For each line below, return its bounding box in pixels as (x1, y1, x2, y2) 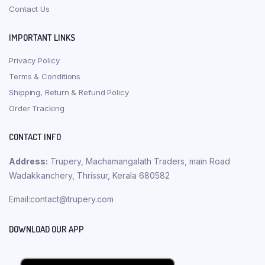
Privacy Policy (9, 56, 60, 66)
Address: (9, 156, 48, 167)
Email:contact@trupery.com (9, 194, 114, 205)
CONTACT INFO (9, 131, 61, 143)
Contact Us (9, 4, 50, 14)
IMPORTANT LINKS (9, 32, 75, 44)
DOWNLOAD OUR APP (9, 224, 84, 235)
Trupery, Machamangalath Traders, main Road (48, 156, 230, 167)
